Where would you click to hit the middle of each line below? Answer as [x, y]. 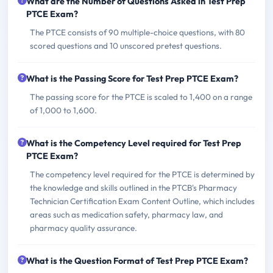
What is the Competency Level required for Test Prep [134, 143]
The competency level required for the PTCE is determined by [142, 174]
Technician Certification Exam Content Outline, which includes [142, 201]
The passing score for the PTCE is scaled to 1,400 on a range [141, 97]
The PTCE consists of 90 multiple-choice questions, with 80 [137, 32]
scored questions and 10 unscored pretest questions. [126, 45]
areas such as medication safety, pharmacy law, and [126, 214]
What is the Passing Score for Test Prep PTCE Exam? [132, 78]
